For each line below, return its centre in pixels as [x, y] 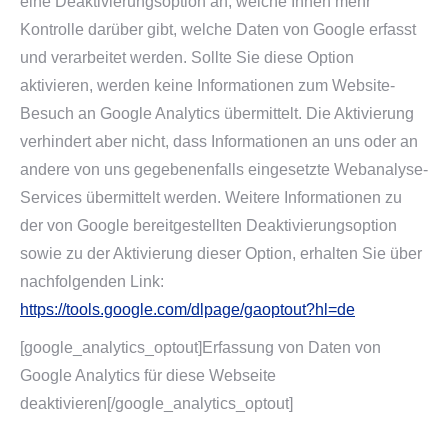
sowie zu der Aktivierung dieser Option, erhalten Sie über [221, 253]
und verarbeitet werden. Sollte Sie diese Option [187, 57]
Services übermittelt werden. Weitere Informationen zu [211, 197]
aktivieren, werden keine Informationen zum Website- [207, 85]
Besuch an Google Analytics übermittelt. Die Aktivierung [217, 113]
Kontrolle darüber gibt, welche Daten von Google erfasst [218, 29]
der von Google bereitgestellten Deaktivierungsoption [208, 225]
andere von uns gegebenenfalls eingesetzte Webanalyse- [224, 169]
